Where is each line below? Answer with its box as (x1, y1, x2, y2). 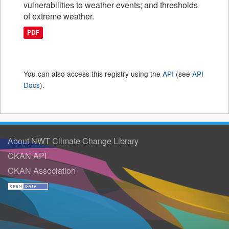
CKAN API (8, 150, 47, 162)
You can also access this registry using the (24, 68, 163, 79)
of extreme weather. (24, 10, 94, 22)
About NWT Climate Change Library (8, 135, 139, 147)
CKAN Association (8, 165, 76, 176)
